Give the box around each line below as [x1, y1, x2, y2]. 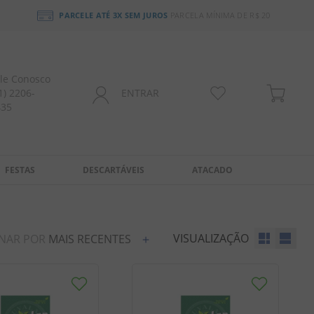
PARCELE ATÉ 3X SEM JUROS [59, 10, 168, 20]
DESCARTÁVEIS [83, 164, 145, 176]
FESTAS [5, 164, 36, 176]
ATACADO [192, 164, 233, 176]
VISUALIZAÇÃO [173, 231, 249, 246]
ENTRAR [121, 86, 160, 100]
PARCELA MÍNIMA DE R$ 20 [168, 10, 271, 20]
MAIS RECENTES [48, 231, 131, 247]
